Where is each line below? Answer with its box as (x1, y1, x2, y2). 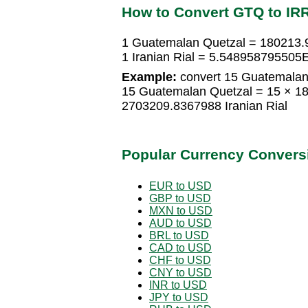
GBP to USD (149, 192, 211, 204)
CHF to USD (149, 254, 211, 266)
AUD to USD (149, 217, 212, 229)
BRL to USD (149, 229, 209, 241)
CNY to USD (149, 266, 212, 278)
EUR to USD (149, 179, 212, 192)
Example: (122, 70, 177, 85)
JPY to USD (149, 291, 208, 303)
